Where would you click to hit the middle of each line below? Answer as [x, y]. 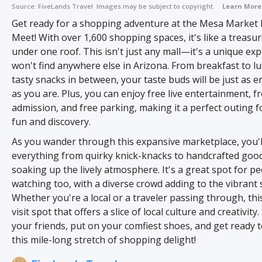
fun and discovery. [51, 121]
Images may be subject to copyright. [155, 6]
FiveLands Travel [66, 6]
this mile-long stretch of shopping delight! [104, 239]
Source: [25, 6]
